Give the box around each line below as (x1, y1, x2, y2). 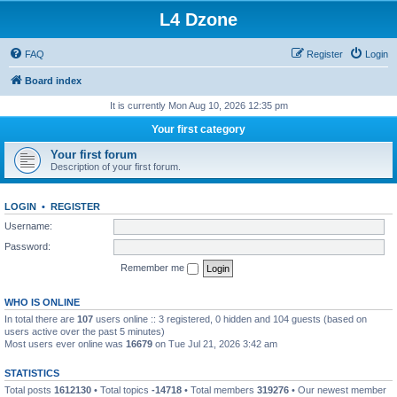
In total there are (4, 313, 77, 324)
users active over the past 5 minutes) (4, 325, 165, 337)
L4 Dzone (160, 10, 237, 29)
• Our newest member (289, 384, 386, 395)
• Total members (182, 384, 257, 395)
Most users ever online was (4, 338, 126, 349)
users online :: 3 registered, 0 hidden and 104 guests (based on (93, 313, 367, 324)
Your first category (152, 123, 245, 136)
